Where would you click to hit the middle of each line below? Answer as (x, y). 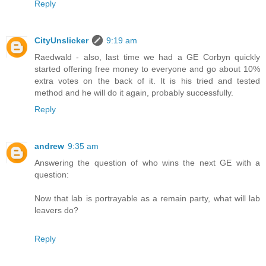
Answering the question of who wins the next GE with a (147, 162)
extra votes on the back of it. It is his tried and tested (147, 80)
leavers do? (56, 210)
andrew (49, 146)
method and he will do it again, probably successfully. (134, 92)
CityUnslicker (61, 40)
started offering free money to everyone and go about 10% (147, 69)
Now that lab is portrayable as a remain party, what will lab (147, 198)
